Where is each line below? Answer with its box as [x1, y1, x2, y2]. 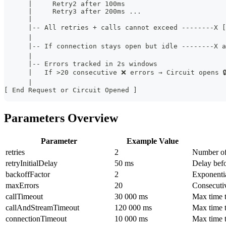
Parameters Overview [4, 111, 118, 125]
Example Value [126, 136, 179, 145]
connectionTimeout [6, 214, 67, 223]
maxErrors [6, 181, 39, 190]
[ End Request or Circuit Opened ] [4, 86, 137, 94]
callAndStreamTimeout [6, 203, 79, 212]
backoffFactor [6, 169, 50, 179]
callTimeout [6, 192, 43, 201]
